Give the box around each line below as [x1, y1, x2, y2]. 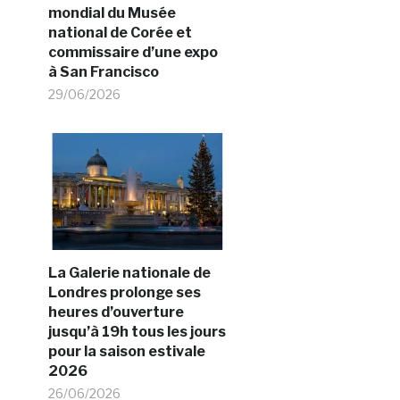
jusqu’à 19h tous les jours [47, 323, 226, 340]
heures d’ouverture [47, 304, 184, 321]
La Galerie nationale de [47, 264, 211, 281]
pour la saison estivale [47, 343, 205, 360]
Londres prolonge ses [47, 284, 201, 301]
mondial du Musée [47, 4, 176, 21]
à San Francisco [47, 63, 159, 80]
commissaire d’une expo [47, 44, 218, 61]
